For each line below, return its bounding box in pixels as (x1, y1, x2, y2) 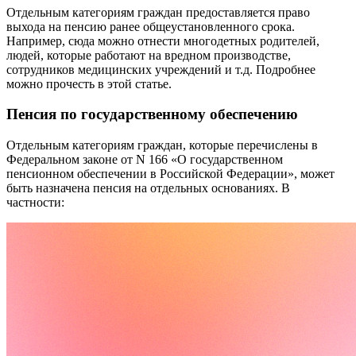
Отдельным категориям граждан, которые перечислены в (6, 138, 318, 153)
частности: (6, 195, 64, 210)
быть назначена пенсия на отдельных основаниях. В (6, 181, 290, 195)
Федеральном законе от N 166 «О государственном (6, 153, 283, 167)
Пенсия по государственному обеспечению (6, 106, 298, 123)
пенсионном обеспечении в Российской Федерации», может (6, 167, 335, 181)
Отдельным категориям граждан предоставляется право (6, 5, 310, 19)
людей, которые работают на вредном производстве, (6, 48, 291, 62)
